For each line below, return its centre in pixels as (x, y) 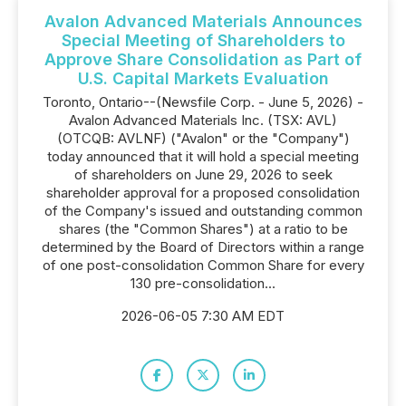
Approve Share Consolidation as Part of (203, 59)
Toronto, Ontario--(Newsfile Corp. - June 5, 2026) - (203, 102)
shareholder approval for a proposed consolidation (203, 193)
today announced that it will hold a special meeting (203, 156)
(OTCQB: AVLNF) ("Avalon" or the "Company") (203, 138)
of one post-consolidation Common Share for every (203, 265)
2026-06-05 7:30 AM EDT (203, 316)
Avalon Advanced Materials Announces (203, 21)
